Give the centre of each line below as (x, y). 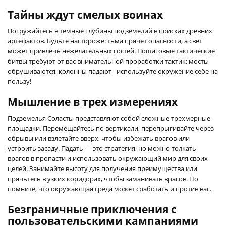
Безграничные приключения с (92, 209)
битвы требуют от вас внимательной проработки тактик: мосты (108, 61)
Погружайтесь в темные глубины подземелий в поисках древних (110, 31)
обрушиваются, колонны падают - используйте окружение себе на (113, 71)
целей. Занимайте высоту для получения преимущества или (102, 168)
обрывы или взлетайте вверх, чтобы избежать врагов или (99, 138)
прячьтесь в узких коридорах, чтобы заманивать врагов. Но (103, 178)
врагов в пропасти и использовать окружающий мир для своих (108, 158)
